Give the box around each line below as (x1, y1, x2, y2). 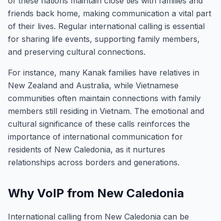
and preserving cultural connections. (8, 47, 146, 57)
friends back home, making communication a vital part (8, 8, 211, 18)
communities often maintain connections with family (8, 93, 201, 103)
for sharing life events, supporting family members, (8, 34, 200, 44)
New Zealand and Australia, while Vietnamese (8, 80, 179, 90)
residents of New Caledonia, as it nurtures (8, 145, 165, 154)
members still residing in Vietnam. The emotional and (8, 106, 204, 116)
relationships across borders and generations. (8, 157, 180, 167)
